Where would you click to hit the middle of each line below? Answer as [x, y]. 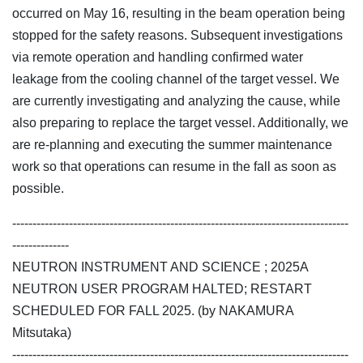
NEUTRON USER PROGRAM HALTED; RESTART [162, 289]
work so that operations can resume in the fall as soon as [174, 167]
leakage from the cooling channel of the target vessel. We [176, 79]
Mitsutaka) [42, 333]
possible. [38, 189]
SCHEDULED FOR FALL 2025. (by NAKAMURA [153, 311]
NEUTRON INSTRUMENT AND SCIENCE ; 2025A [160, 267]
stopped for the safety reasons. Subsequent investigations [177, 36]
